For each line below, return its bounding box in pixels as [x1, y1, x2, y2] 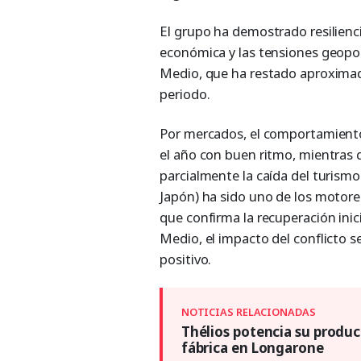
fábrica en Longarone [180, 338, 324, 358]
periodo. [160, 85, 210, 104]
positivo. [160, 249, 212, 268]
